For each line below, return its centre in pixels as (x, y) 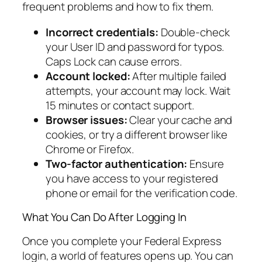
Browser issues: (87, 120)
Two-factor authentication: (117, 163)
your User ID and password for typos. (135, 46)
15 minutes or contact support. (120, 105)
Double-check (194, 32)
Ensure (206, 163)
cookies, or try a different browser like (137, 134)
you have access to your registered (132, 178)
